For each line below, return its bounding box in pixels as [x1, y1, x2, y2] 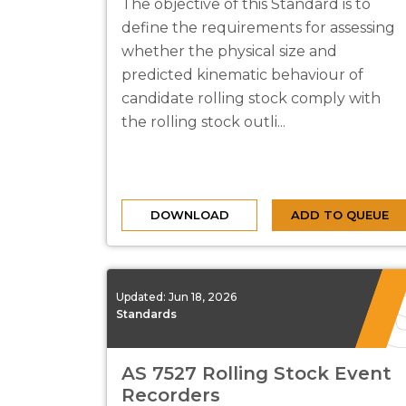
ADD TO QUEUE [291, 208, 389, 222]
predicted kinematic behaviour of [121, 66, 363, 83]
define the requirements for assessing [121, 19, 395, 36]
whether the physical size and [121, 43, 337, 60]
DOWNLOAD [150, 208, 229, 222]
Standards [116, 306, 177, 321]
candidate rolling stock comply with [121, 90, 381, 107]
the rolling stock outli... [121, 113, 285, 130]
